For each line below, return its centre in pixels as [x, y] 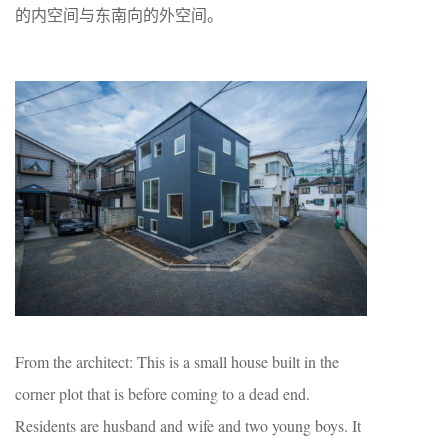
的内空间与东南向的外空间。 [119, 14]
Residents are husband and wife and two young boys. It [188, 425]
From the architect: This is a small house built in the [177, 361]
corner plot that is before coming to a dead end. [162, 393]
